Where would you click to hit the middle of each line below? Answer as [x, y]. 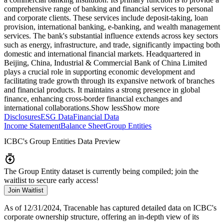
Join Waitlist [26, 190]
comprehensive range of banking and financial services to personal [108, 9]
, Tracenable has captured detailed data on [125, 207]
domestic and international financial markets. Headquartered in [102, 54]
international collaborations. [47, 108]
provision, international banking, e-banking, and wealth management [112, 27]
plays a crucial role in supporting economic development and [99, 72]
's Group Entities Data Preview [72, 141]
